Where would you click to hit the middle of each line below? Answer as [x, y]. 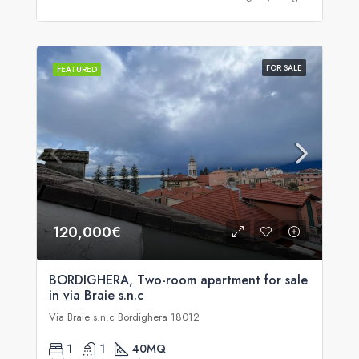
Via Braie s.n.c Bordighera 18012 [124, 317]
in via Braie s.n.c [96, 295]
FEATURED [77, 69]
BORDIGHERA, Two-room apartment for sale [178, 280]
